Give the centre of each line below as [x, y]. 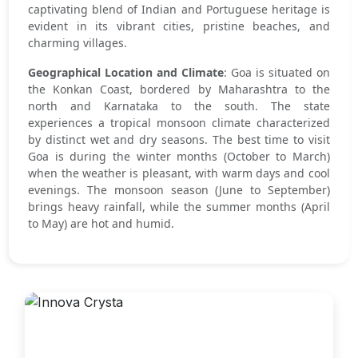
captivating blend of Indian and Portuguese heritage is [179, 9]
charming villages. [78, 43]
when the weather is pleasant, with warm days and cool [179, 173]
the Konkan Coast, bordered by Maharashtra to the [179, 89]
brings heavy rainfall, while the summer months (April [179, 207]
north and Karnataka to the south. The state [179, 106]
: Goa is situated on [277, 72]
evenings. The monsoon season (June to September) [179, 190]
